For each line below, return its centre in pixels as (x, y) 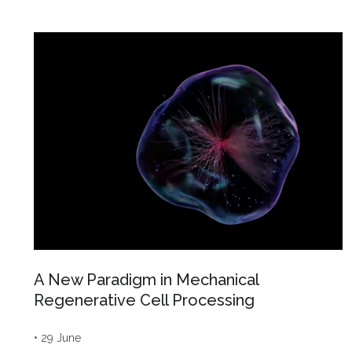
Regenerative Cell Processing (144, 301)
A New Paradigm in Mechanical (146, 280)
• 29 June (57, 338)
